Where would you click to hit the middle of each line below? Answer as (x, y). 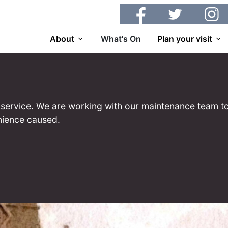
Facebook (147, 10)
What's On (121, 39)
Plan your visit (185, 39)
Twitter (179, 10)
